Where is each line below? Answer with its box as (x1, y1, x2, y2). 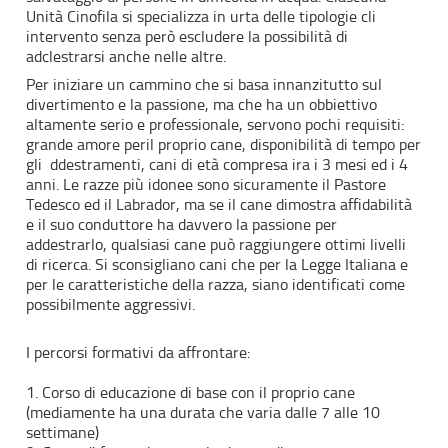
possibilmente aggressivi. (26, 294, 196, 314)
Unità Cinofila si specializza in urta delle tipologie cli (26, 6, 377, 26)
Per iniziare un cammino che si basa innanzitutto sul (26, 74, 383, 94)
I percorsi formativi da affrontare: (26, 342, 251, 362)
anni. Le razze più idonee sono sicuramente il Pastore (26, 174, 387, 194)
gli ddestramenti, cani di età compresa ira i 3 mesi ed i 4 (26, 154, 409, 174)
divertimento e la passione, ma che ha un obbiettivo (26, 94, 378, 114)
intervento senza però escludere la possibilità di (26, 26, 349, 46)
